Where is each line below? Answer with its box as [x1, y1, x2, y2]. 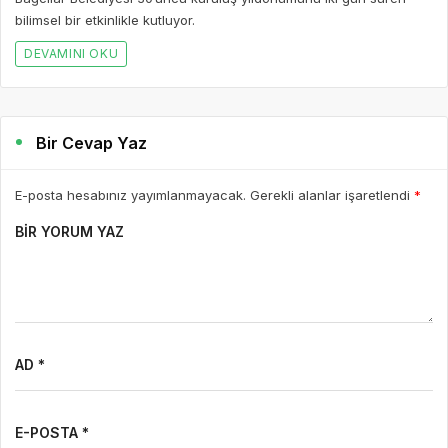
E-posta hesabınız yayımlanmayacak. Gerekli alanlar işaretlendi [15, 186, 414, 203]
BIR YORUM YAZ [15, 222, 124, 240]
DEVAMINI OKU [24, 45, 119, 61]
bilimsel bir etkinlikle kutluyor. [15, 11, 195, 28]
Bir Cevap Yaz [36, 132, 148, 153]
